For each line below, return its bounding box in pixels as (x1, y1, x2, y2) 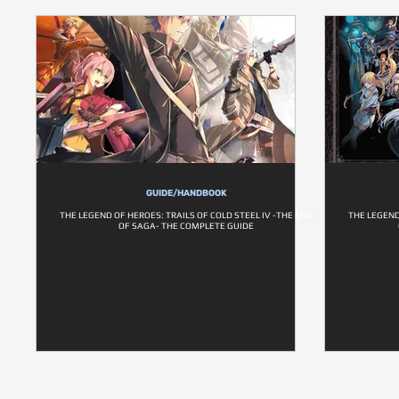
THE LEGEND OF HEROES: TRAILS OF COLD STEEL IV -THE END (60, 210, 313, 220)
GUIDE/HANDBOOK (146, 188, 227, 199)
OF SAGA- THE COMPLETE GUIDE (118, 221, 255, 231)
